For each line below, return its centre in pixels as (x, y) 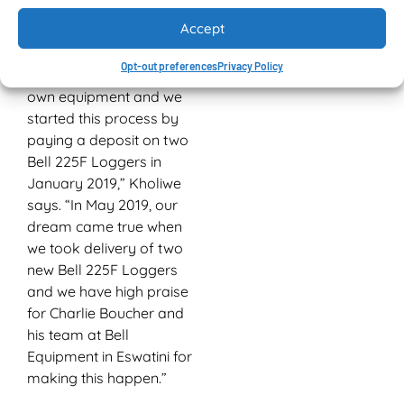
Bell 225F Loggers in (94, 161)
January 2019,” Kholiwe (104, 183)
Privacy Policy (250, 66)
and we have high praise (108, 291)
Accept (202, 28)
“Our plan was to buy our (110, 74)
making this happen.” (97, 377)
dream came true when (105, 226)
